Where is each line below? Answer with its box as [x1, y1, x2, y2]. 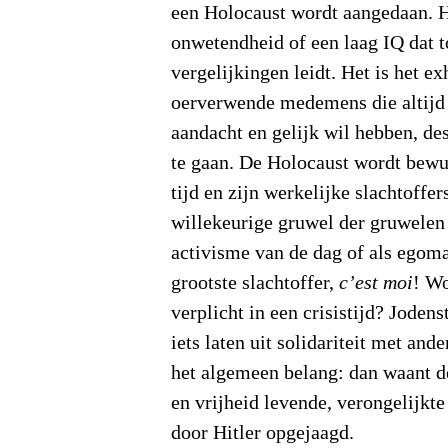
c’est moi [339, 272, 414, 295]
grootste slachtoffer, [171, 272, 340, 295]
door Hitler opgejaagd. [171, 422, 355, 445]
